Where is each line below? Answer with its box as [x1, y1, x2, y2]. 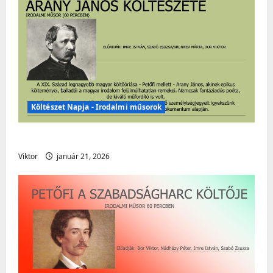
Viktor [18, 151, 38, 161]
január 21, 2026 [55, 151, 110, 161]
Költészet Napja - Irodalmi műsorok [31, 101, 162, 112]
